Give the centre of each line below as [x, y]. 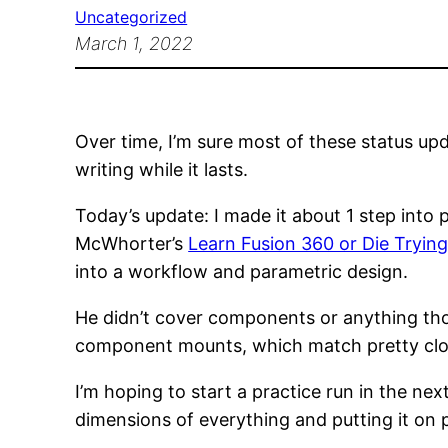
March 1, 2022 [134, 44]
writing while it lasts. [162, 170]
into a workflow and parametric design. [242, 272]
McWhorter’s [132, 244]
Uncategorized [131, 17]
